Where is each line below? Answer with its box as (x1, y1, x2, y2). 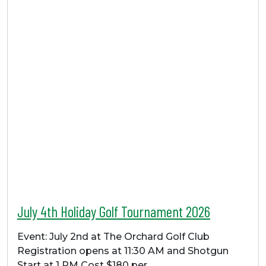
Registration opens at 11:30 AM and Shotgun (17, 245, 229, 257)
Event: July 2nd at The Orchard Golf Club (17, 231, 210, 243)
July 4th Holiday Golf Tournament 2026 (17, 202, 210, 221)
